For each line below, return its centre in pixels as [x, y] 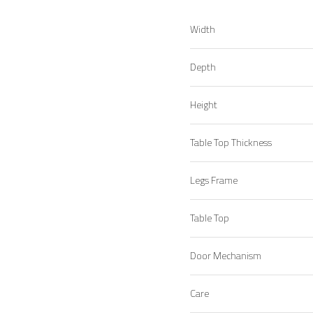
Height [204, 105]
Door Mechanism [226, 256]
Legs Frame [214, 180]
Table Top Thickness [231, 143]
